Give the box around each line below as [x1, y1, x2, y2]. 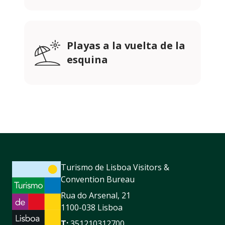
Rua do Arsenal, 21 [61, 190, 131, 201]
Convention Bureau [61, 174, 135, 185]
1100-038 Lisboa [61, 202, 123, 213]
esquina [66, 53, 108, 67]
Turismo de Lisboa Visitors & [61, 162, 169, 173]
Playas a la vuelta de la [66, 39, 185, 53]
